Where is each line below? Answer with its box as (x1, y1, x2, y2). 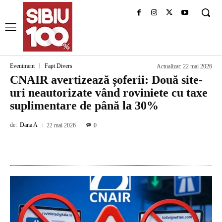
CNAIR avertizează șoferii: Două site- (10, 73, 203, 86)
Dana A (20, 121, 38, 129)
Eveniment (10, 62, 35, 70)
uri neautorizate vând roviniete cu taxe (10, 86, 208, 99)
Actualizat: (157, 63, 181, 70)
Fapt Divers (45, 62, 72, 70)
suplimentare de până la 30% (10, 99, 159, 112)
